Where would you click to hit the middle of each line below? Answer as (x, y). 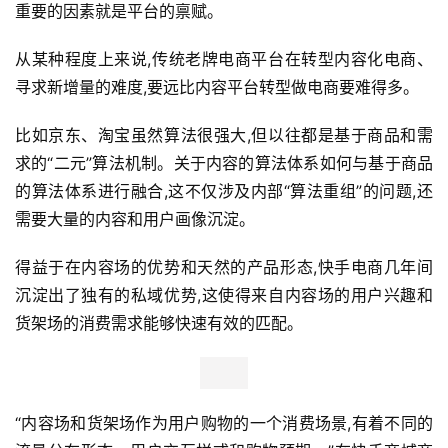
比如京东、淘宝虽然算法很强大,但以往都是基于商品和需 (224, 135)
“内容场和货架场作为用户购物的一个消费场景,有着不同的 (224, 423)
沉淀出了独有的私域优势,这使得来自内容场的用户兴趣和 (224, 295)
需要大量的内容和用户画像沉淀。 (135, 219)
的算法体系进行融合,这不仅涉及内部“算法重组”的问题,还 (224, 191)
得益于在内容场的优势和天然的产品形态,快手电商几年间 (224, 267)
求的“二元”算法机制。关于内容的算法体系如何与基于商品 (224, 163)
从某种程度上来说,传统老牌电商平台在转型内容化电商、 (224, 59)
